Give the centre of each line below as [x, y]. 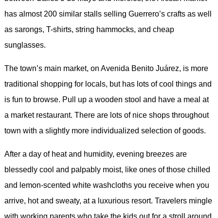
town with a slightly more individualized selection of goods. [105, 131]
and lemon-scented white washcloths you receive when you [107, 185]
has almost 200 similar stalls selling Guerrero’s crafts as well [108, 14]
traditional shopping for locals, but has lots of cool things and [108, 84]
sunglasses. [25, 45]
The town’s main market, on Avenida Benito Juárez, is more [106, 68]
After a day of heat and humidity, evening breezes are [95, 154]
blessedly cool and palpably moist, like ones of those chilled [107, 170]
